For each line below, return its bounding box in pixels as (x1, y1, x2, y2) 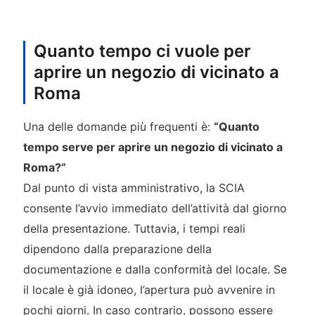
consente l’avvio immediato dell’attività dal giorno (22, 200, 287, 215)
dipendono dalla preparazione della (22, 241, 212, 256)
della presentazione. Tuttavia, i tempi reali (22, 221, 245, 236)
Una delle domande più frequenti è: (22, 119, 214, 134)
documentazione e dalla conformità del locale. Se (22, 262, 287, 276)
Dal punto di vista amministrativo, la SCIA (22, 180, 245, 195)
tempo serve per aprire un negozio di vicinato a (22, 139, 283, 154)
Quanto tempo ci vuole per (33, 40, 251, 61)
